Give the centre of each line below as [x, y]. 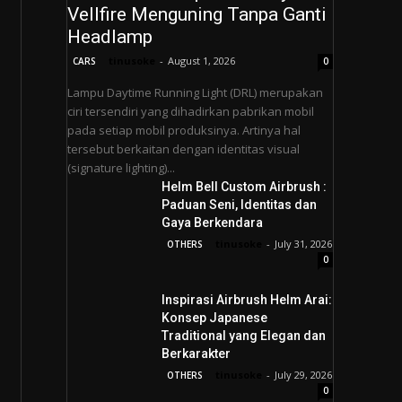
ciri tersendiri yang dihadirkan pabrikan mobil [191, 111]
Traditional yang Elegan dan [243, 336]
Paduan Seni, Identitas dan [239, 205]
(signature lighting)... [122, 168]
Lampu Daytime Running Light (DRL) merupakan [196, 92]
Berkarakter [196, 354]
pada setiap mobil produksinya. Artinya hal [184, 130]
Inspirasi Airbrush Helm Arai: [246, 300]
